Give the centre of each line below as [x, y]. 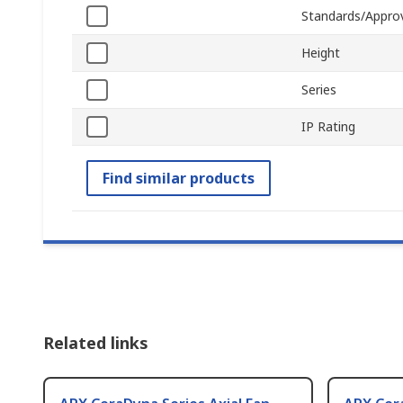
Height [321, 53]
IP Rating [328, 127]
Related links [96, 343]
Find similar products [179, 179]
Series [319, 90]
